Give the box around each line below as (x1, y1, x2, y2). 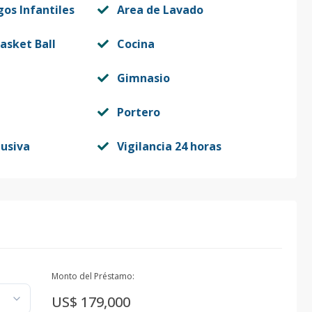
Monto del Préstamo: (51, 270, 134, 282)
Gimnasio (116, 70, 170, 86)
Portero (116, 104, 160, 120)
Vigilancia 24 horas (116, 139, 221, 154)
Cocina (116, 36, 155, 52)
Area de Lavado (116, 2, 203, 17)
